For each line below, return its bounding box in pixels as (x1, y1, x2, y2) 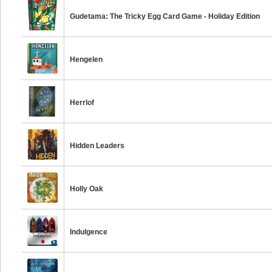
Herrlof (70, 98, 95, 107)
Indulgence (70, 228, 108, 236)
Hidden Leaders (70, 141, 125, 150)
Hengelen (70, 55, 103, 64)
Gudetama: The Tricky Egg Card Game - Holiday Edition (70, 12, 260, 21)
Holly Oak (70, 185, 104, 193)
